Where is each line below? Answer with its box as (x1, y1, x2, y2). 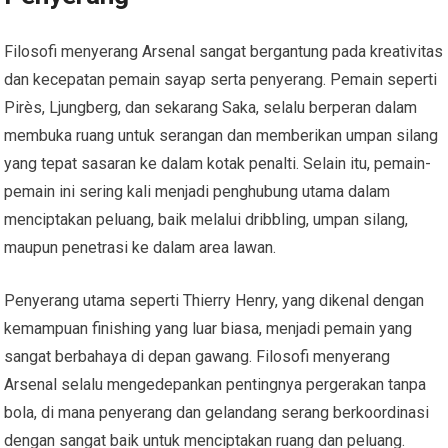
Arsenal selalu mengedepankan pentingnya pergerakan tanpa (4, 374, 427, 394)
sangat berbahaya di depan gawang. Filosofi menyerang (4, 346, 391, 366)
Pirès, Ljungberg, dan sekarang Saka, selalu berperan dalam (4, 97, 418, 117)
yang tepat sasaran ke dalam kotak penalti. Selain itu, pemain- (4, 153, 432, 173)
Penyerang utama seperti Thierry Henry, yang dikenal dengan (4, 290, 425, 310)
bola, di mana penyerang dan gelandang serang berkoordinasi (4, 402, 430, 422)
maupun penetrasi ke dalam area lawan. (4, 237, 277, 257)
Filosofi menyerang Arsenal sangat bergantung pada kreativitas (4, 41, 444, 61)
